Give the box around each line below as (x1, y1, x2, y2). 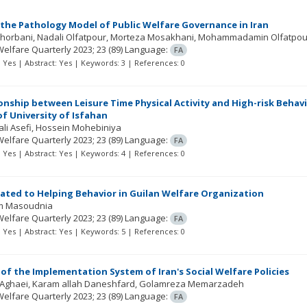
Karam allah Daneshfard (32, 278, 136, 290)
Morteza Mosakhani (110, 31, 195, 43)
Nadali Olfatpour (37, 31, 107, 43)
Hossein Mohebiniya (36, 121, 122, 134)
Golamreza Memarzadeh (139, 278, 245, 290)
